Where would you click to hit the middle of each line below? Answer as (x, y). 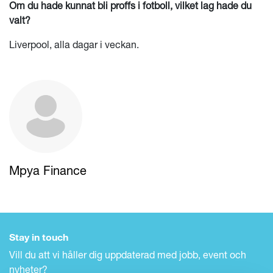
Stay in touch (39, 237)
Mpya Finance (48, 170)
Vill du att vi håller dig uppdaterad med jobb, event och (128, 254)
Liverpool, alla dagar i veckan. (74, 44)
